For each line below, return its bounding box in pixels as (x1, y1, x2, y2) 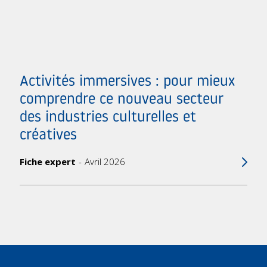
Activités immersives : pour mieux (20, 74, 235, 90)
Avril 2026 (85, 156, 126, 168)
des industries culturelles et (20, 110, 197, 126)
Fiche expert (20, 156, 76, 168)
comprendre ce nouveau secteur (20, 92, 224, 108)
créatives (20, 128, 77, 144)
